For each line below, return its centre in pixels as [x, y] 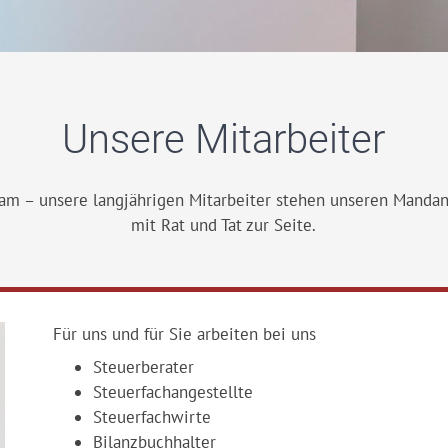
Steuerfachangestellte [173, 392]
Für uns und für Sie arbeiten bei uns [185, 333]
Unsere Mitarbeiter [224, 139]
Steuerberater [144, 367]
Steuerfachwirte [152, 417]
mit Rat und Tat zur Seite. [224, 225]
